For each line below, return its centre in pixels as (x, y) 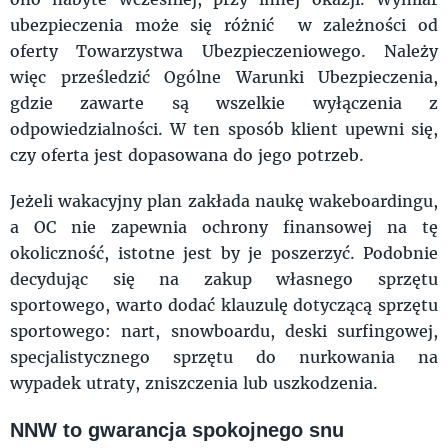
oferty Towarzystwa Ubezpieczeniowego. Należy (224, 50)
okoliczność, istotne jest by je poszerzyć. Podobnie (224, 252)
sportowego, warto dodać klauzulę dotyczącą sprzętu (224, 304)
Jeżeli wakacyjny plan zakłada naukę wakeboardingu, (224, 200)
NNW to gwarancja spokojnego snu (183, 430)
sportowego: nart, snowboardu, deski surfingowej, (224, 330)
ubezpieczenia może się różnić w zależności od (224, 24)
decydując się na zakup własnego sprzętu (224, 278)
